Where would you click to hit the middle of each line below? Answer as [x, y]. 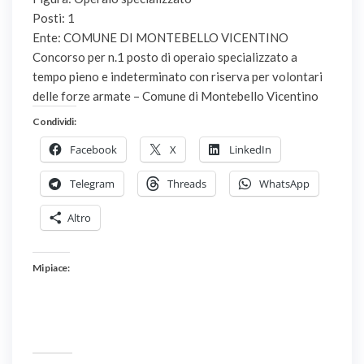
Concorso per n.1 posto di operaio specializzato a [165, 57]
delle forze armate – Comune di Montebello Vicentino [175, 96]
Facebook [93, 150]
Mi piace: [51, 268]
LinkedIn [250, 150]
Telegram [92, 184]
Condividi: [54, 122]
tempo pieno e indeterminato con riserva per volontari [178, 77]
